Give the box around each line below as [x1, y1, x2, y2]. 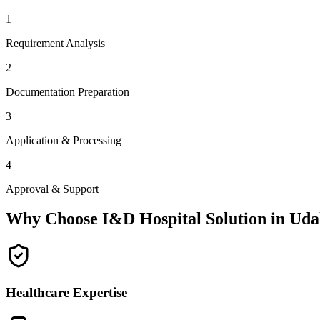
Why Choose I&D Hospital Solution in [6, 209, 289, 229]
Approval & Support [6, 182, 99, 195]
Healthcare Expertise [6, 285, 127, 301]
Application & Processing [6, 134, 121, 146]
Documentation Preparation [6, 85, 129, 98]
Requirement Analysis [6, 36, 105, 49]
